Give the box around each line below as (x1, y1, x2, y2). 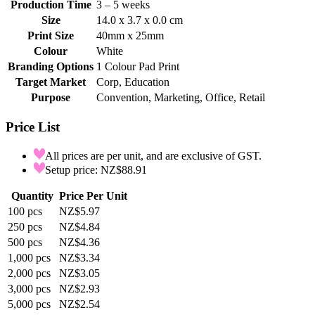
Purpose (31, 91, 70, 104)
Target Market (15, 76, 86, 89)
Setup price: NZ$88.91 (45, 163, 147, 176)
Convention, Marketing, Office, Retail (96, 91, 265, 104)
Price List (6, 120, 60, 135)
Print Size (27, 30, 74, 42)
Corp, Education (96, 76, 169, 89)
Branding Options (8, 60, 94, 73)
